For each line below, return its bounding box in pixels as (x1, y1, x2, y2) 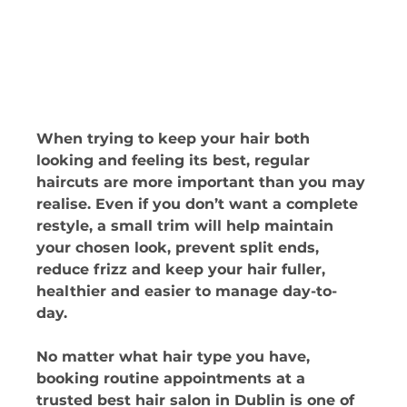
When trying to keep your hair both (36, 129, 315, 147)
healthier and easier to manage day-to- (36, 282, 338, 300)
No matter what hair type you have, (36, 347, 315, 365)
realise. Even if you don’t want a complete (36, 194, 363, 213)
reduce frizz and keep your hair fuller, (36, 260, 331, 278)
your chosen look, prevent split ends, (36, 238, 324, 256)
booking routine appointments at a (36, 369, 311, 387)
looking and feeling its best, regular (36, 151, 315, 169)
